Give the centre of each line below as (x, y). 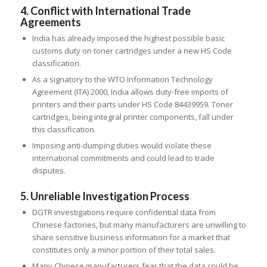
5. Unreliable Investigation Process (105, 196)
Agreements (50, 22)
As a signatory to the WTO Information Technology (122, 79)
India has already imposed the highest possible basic (128, 38)
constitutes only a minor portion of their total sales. (124, 249)
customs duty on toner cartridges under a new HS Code (132, 50)
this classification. (64, 129)
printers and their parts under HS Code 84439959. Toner (132, 104)
